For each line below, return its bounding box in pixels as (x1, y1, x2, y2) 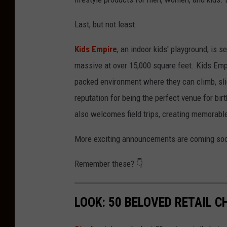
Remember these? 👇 (74, 158, 143, 169)
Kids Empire (74, 44, 117, 54)
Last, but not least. (74, 19, 137, 29)
